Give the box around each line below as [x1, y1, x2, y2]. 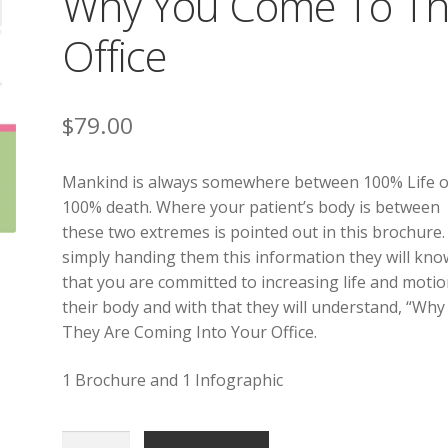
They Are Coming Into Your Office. [62, 321, 318, 344]
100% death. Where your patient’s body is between [62, 196, 441, 219]
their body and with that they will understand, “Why [62, 296, 446, 319]
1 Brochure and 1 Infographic [62, 368, 284, 391]
